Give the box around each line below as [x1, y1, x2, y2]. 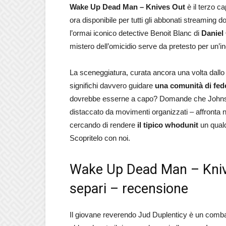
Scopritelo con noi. [70, 134, 130, 142]
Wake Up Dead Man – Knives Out [70, 3, 185, 11]
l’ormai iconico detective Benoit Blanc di [70, 29, 201, 37]
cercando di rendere [70, 121, 137, 129]
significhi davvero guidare [70, 81, 155, 90]
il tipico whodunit [137, 121, 198, 129]
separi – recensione [70, 181, 188, 197]
